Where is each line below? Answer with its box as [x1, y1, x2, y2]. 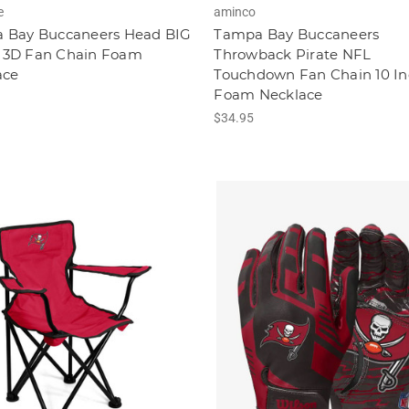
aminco [214, 5, 257, 20]
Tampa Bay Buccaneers [214, 26, 380, 44]
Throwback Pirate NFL [214, 46, 372, 64]
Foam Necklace [214, 86, 323, 104]
